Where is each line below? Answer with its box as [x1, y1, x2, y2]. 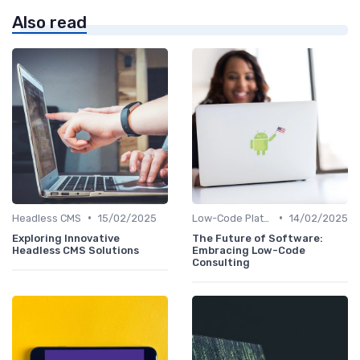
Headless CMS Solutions [12, 243, 139, 256]
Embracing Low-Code [192, 243, 305, 256]
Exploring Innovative [12, 231, 120, 244]
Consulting [192, 256, 250, 268]
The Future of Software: [192, 231, 323, 244]
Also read [12, 12, 87, 32]
